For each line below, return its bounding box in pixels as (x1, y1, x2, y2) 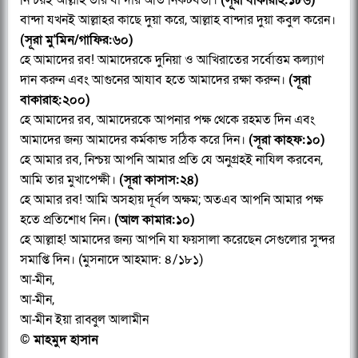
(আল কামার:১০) (114, 212, 195, 228)
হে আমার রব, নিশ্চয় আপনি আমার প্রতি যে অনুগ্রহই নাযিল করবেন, (20, 152, 323, 168)
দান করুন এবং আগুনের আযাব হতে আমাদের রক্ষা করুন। (20, 72, 288, 88)
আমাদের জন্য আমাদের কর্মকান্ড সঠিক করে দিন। (20, 132, 245, 148)
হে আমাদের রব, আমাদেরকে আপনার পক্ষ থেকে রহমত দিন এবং (20, 112, 315, 128)
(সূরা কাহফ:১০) (245, 132, 325, 148)
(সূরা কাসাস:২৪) (119, 172, 199, 188)
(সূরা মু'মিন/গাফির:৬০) (20, 32, 133, 48)
